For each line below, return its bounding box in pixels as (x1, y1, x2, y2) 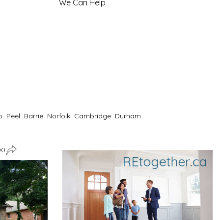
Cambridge (74, 111, 111, 121)
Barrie (24, 111, 43, 121)
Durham (115, 111, 141, 121)
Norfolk (47, 111, 70, 121)
